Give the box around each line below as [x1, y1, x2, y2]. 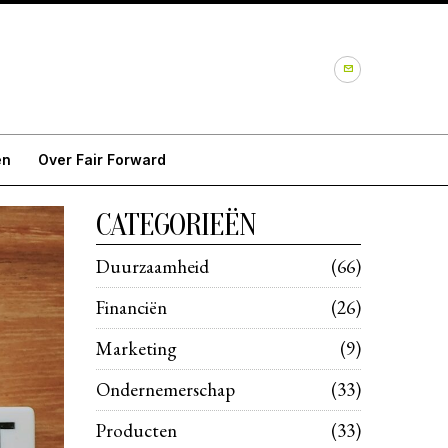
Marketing [96, 336, 177, 362]
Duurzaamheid [96, 254, 209, 280]
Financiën [96, 295, 167, 321]
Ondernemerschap [96, 377, 235, 403]
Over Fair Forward [37, 151, 166, 169]
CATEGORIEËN [96, 206, 256, 244]
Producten [96, 418, 177, 444]
